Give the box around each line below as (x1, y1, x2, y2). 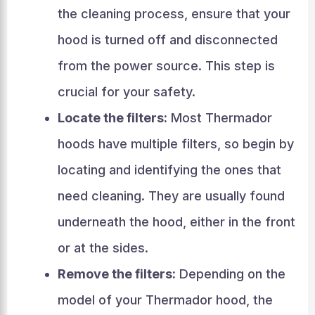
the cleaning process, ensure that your (57, 6, 290, 21)
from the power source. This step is (57, 58, 275, 73)
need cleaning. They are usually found (57, 188, 285, 203)
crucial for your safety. (57, 84, 195, 99)
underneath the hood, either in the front (57, 214, 295, 229)
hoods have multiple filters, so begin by (57, 136, 294, 151)
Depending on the (175, 266, 285, 281)
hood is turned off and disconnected (57, 32, 278, 47)
